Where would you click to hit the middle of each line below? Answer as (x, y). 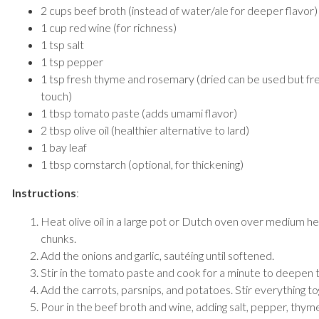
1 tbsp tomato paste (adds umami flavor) (139, 113)
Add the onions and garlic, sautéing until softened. (157, 255)
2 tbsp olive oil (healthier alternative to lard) (145, 130)
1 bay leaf (64, 147)
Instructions (44, 193)
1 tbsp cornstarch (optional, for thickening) (142, 164)
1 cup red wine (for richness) (109, 27)
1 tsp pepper (72, 62)
